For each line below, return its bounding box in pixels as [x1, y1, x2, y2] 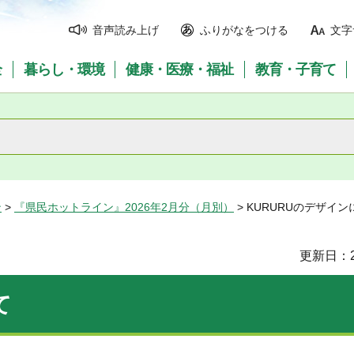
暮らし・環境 [23, 62, 104, 77]
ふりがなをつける [200, 24, 288, 36]
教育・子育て [255, 62, 337, 77]
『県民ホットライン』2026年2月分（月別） [14, 201, 234, 213]
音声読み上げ [92, 24, 159, 36]
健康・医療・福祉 [126, 62, 234, 77]
